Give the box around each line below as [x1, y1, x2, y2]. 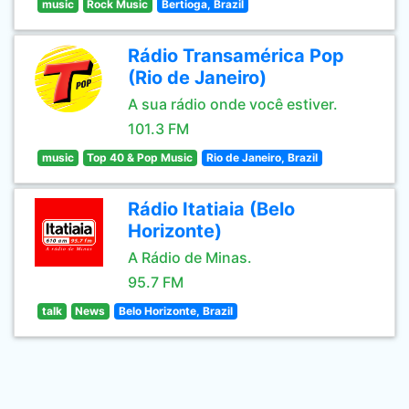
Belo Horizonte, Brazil [118, 304, 233, 318]
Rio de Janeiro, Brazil [205, 151, 318, 164]
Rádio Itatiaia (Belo [128, 198, 295, 220]
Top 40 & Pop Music [87, 151, 194, 164]
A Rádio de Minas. [128, 248, 252, 267]
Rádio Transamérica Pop [128, 45, 344, 67]
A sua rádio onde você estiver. [128, 95, 338, 113]
